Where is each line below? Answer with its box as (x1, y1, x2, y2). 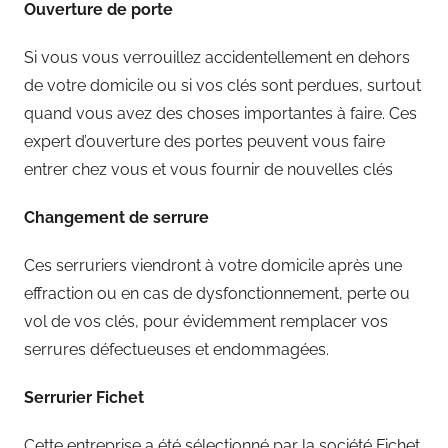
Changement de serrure (24, 207, 209, 227)
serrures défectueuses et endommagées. (24, 339, 329, 359)
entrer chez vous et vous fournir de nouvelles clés (24, 159, 393, 179)
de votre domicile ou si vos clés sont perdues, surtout (24, 75, 421, 95)
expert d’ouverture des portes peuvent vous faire (24, 131, 385, 151)
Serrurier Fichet (24, 387, 144, 407)
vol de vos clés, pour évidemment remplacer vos (24, 311, 388, 331)
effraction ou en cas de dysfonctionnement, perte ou (24, 283, 414, 303)
